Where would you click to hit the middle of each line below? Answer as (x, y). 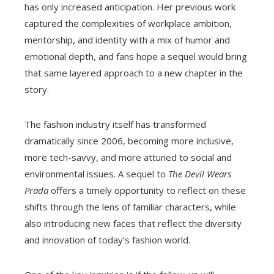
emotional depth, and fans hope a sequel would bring (136, 57)
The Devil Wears (200, 174)
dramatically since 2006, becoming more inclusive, (129, 141)
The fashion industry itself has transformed (115, 124)
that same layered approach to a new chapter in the (134, 73)
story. (37, 90)
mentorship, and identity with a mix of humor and (127, 40)
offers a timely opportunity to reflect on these (147, 191)
